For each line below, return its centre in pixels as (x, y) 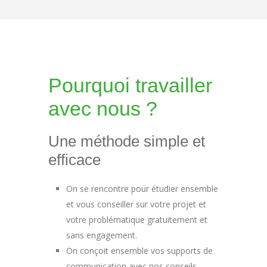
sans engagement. (102, 235)
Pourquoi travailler (131, 86)
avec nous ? (103, 109)
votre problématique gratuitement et (137, 220)
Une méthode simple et (127, 142)
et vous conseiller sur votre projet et (136, 204)
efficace (75, 160)
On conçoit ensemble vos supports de (140, 251)
